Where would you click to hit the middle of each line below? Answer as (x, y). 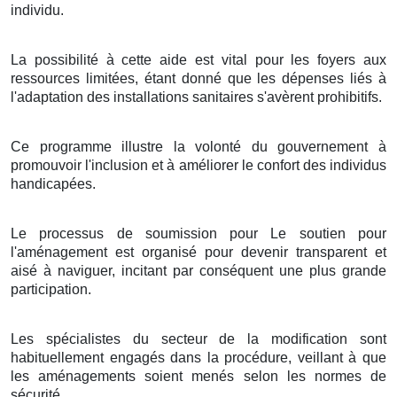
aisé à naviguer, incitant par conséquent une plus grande (198, 270)
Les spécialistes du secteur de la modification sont (198, 339)
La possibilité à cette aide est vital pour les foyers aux (198, 59)
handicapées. (53, 183)
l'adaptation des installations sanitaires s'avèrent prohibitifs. (196, 97)
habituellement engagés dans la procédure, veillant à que (198, 357)
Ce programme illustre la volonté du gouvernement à (198, 146)
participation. (51, 289)
